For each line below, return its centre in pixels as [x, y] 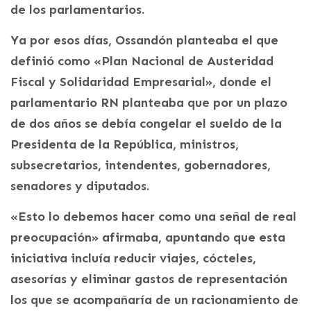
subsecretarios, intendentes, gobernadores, [141, 165]
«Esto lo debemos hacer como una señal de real [153, 217]
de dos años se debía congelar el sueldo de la [146, 124]
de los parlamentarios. [77, 10]
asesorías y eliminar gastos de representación [149, 279]
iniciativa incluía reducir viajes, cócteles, [133, 258]
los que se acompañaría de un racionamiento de [154, 300]
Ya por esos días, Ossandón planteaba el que [144, 40]
